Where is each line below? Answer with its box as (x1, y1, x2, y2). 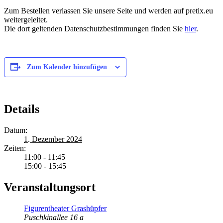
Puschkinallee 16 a (24, 213, 84, 222)
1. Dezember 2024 (24, 135, 82, 144)
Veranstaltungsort (4, 181, 96, 194)
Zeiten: (4, 144, 26, 153)
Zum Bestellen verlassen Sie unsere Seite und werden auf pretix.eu (4, 6, 213, 15)
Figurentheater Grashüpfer (24, 204, 107, 213)
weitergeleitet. (4, 15, 48, 24)
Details (4, 103, 39, 116)
